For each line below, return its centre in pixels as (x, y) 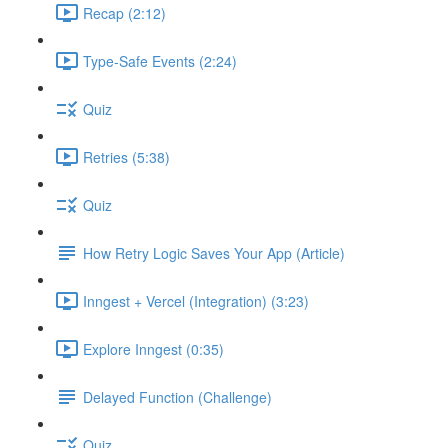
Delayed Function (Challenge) (177, 396)
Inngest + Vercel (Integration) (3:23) (196, 300)
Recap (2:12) (124, 12)
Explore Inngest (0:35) (153, 348)
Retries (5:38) (126, 156)
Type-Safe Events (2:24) (160, 60)
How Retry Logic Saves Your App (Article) (214, 252)
